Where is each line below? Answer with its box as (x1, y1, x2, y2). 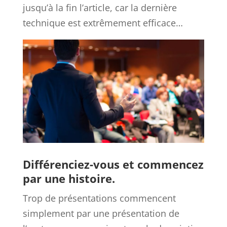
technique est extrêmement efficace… (22, 17, 183, 29)
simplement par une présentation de (22, 207, 179, 219)
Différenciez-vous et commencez (22, 156, 204, 172)
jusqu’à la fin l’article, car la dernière (22, 2, 177, 14)
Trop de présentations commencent (22, 192, 176, 204)
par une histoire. (22, 170, 115, 186)
